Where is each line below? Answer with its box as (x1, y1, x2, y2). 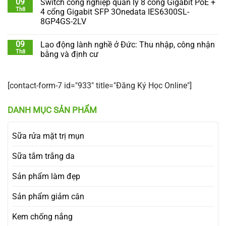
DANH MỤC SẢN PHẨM (8, 104, 97, 115)
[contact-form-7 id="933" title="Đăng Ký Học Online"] (8, 80, 192, 90)
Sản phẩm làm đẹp (12, 171, 80, 181)
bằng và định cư (40, 49, 98, 59)
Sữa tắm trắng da (12, 151, 75, 161)
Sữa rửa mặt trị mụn (12, 131, 84, 141)
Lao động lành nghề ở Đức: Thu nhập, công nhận (40, 39, 215, 49)
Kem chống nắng (12, 211, 73, 221)
